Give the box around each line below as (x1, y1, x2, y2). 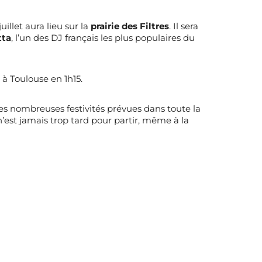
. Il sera (168, 21, 198, 32)
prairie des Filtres (90, 21, 169, 32)
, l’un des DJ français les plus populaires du (11, 33, 195, 44)
